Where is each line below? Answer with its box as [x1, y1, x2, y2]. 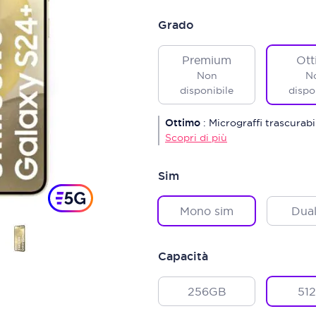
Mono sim [180, 204, 233, 218]
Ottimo [165, 116, 200, 129]
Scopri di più [165, 131, 227, 144]
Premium [182, 53, 231, 67]
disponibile [180, 84, 233, 97]
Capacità [158, 249, 208, 264]
